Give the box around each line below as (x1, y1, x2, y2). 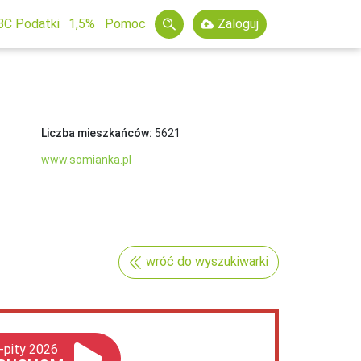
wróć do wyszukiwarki (146, 254, 268, 270)
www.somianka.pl (40, 153, 131, 166)
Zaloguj (218, 16, 259, 31)
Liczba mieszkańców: (40, 127, 152, 139)
